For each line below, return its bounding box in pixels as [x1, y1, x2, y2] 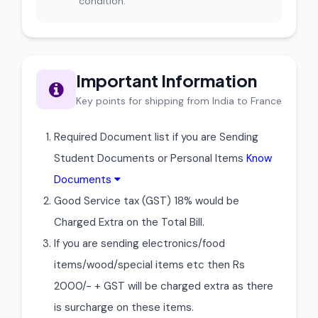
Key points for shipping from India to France [76, 94, 282, 107]
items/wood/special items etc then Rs [54, 258, 245, 272]
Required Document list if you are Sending [54, 130, 258, 144]
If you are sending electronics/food [54, 236, 225, 251]
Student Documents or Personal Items [54, 151, 246, 165]
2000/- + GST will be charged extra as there [54, 279, 273, 293]
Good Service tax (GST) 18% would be [54, 194, 239, 208]
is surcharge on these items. [54, 300, 194, 314]
